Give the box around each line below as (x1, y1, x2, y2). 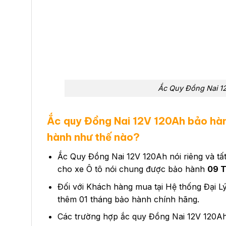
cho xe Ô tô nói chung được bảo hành (57, 164, 207, 175)
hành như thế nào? (47, 131, 140, 144)
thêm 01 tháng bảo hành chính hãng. (57, 194, 199, 204)
